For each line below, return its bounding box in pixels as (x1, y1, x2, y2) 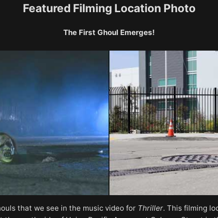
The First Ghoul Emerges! (63, 27, 155, 37)
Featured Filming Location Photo (22, 1, 196, 15)
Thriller (138, 203, 163, 213)
